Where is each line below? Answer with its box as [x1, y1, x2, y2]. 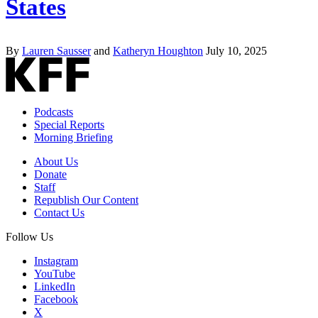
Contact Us [34, 206, 84, 219]
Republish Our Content [34, 193, 138, 206]
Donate [34, 168, 67, 180]
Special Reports [34, 118, 104, 131]
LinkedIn [34, 280, 75, 292]
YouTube [34, 267, 75, 280]
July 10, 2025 [206, 44, 267, 57]
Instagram [34, 254, 78, 267]
